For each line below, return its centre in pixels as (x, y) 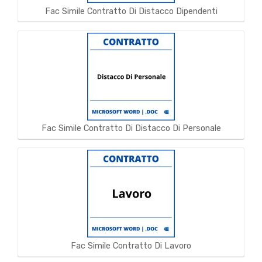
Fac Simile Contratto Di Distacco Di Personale (131, 128)
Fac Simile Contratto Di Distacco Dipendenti (131, 11)
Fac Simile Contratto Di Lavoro (131, 246)
